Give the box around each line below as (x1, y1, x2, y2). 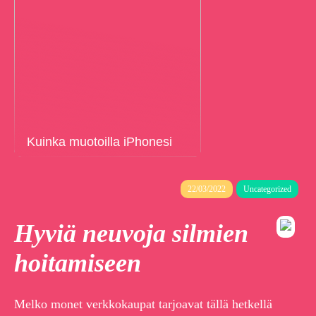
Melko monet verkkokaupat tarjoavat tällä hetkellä (14, 297, 272, 312)
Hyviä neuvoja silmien (14, 219, 248, 248)
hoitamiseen (14, 249, 141, 278)
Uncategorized (243, 184, 291, 194)
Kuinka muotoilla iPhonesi (27, 135, 172, 149)
